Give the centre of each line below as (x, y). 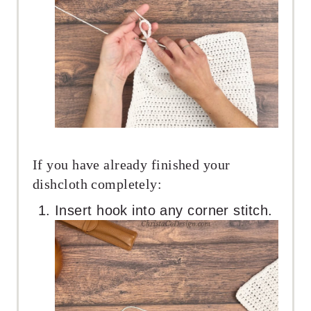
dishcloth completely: (98, 184)
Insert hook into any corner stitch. (164, 210)
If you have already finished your (132, 164)
